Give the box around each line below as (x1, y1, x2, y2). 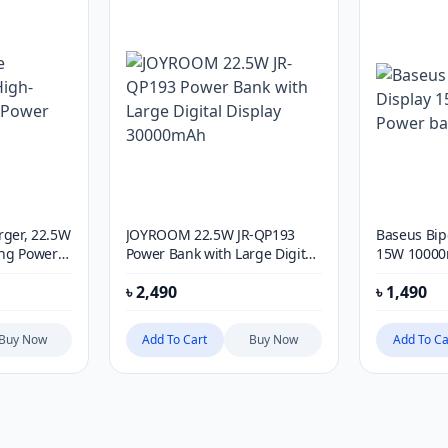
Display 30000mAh (125, 263, 245, 282)
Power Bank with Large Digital (125, 244, 317, 263)
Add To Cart (142, 331, 208, 348)
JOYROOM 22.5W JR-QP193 (125, 225, 296, 244)
